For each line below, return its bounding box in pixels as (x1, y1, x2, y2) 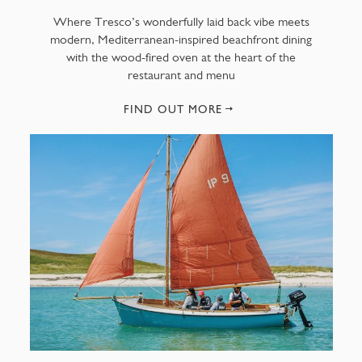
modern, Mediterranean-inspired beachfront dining (50, 31, 312, 47)
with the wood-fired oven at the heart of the (66, 48, 296, 65)
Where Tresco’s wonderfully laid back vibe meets (53, 13, 309, 29)
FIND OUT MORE (124, 102, 222, 116)
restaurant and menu (127, 66, 235, 82)
